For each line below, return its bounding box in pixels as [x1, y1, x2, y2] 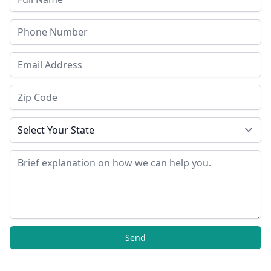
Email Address [9, 51, 67, 63]
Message [9, 149, 45, 161]
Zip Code [9, 84, 45, 96]
